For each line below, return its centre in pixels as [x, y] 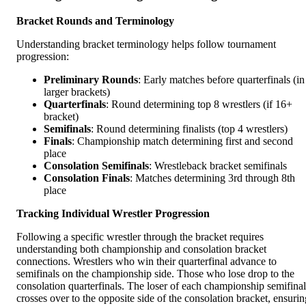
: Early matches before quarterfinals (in [221, 80]
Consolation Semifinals [96, 166]
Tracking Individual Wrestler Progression [113, 214]
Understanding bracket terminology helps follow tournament [146, 44]
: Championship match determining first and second [182, 141]
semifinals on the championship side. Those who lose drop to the [155, 274]
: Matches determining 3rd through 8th [212, 178]
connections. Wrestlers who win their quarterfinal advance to [147, 262]
